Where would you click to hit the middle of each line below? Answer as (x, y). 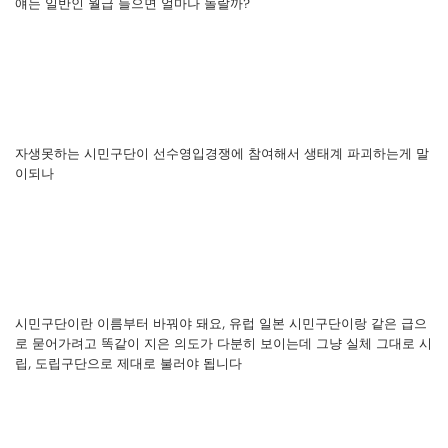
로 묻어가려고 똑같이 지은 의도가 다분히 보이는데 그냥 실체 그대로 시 (223, 344)
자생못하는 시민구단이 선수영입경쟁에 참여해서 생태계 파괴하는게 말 (222, 154)
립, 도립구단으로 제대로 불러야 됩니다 (128, 364)
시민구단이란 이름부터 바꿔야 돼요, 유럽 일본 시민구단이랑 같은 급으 (221, 324)
